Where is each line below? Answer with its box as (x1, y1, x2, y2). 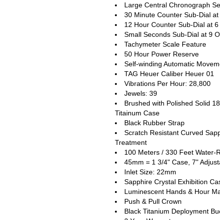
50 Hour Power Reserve (124, 50, 199, 58)
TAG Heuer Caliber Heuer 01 (124, 69, 214, 78)
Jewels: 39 (124, 89, 157, 97)
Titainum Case (115, 109, 160, 117)
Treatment (115, 138, 147, 146)
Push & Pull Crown (124, 197, 182, 205)
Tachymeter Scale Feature (124, 40, 206, 48)
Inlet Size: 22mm (124, 167, 176, 176)
